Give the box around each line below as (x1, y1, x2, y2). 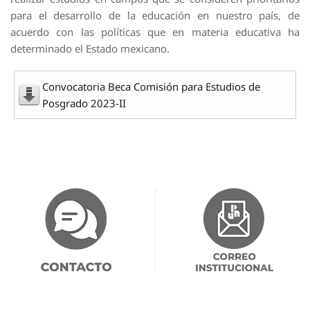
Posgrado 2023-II (42, 96, 126, 110)
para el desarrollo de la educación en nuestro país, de (10, 8, 300, 22)
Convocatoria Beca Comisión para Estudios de (42, 80, 260, 93)
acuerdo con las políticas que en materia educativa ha (10, 25, 300, 39)
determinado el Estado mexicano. (10, 42, 170, 55)
